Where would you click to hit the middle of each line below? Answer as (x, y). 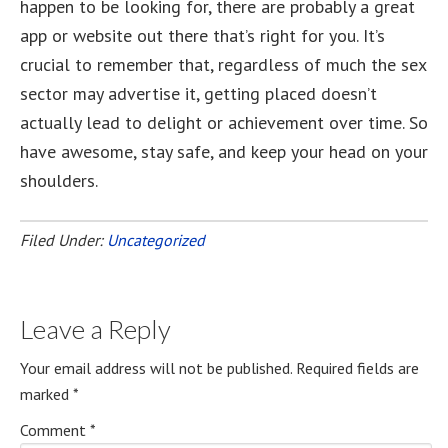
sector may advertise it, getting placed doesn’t (198, 93)
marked (46, 394)
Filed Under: (63, 240)
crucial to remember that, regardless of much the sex (223, 64)
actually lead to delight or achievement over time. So (224, 122)
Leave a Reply (95, 329)
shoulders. (59, 180)
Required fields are (357, 368)
